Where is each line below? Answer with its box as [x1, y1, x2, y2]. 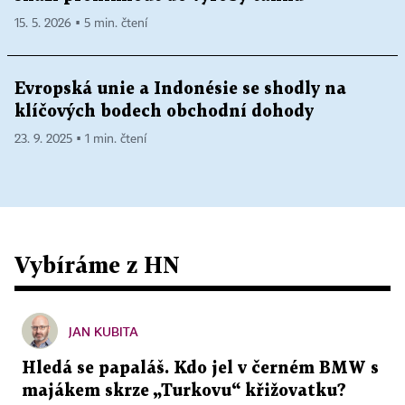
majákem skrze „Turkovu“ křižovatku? [22, 383, 346, 400]
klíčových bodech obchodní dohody [14, 104, 314, 120]
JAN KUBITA [69, 324, 138, 340]
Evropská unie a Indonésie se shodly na [14, 81, 346, 98]
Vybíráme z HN [14, 251, 180, 278]
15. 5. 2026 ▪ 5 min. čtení [14, 17, 147, 31]
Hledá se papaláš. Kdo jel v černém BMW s [22, 361, 379, 377]
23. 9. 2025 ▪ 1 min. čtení [14, 133, 146, 146]
